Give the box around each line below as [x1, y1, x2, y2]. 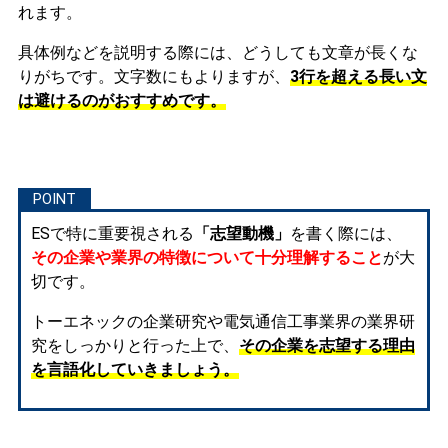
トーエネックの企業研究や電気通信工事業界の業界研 [30, 311, 415, 331]
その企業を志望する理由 [238, 335, 415, 355]
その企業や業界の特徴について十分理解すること [30, 247, 383, 267]
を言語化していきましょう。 [30, 359, 239, 379]
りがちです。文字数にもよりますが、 [17, 66, 290, 86]
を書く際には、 [289, 223, 402, 243]
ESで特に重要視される [30, 223, 194, 243]
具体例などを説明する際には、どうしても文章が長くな [17, 42, 418, 62]
